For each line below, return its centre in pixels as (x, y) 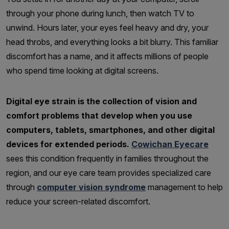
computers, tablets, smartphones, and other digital (110, 130)
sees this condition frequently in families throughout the (107, 158)
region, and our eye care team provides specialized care (109, 173)
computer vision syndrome (91, 187)
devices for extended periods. (68, 144)
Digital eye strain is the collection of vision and (101, 101)
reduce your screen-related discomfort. (78, 201)
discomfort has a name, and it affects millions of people (107, 56)
